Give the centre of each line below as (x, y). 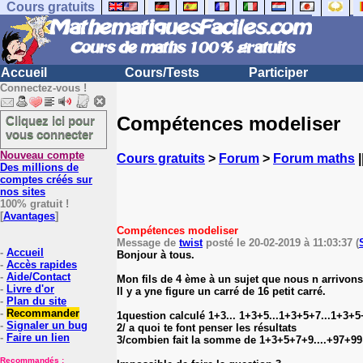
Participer (278, 73)
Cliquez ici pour (50, 120)
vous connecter (49, 134)
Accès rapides (42, 265)
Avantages (29, 216)
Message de (148, 242)
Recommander (43, 313)
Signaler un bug (47, 325)
